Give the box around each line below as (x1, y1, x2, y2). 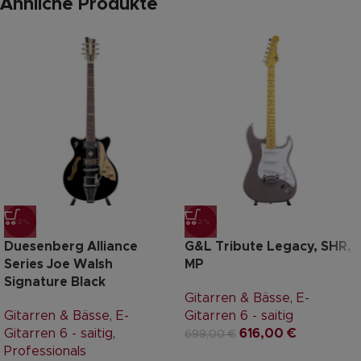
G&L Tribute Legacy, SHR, (185, 240, 351, 254)
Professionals (4, 345, 86, 359)
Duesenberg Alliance (4, 240, 138, 254)
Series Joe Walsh (4, 258, 113, 272)
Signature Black (4, 276, 106, 289)
